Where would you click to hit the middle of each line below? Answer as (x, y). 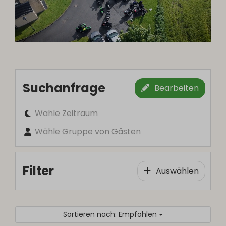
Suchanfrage (64, 88)
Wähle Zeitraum (67, 113)
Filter (39, 171)
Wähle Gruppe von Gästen (88, 131)
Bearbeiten (176, 88)
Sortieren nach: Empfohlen (111, 214)
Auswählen (177, 171)
